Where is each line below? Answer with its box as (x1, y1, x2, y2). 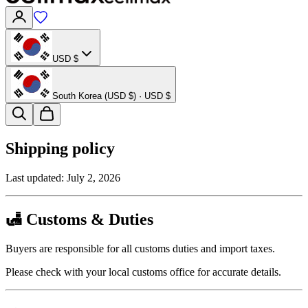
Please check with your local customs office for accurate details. (5, 266, 281, 278)
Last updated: (5, 172, 67, 184)
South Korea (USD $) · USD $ (52, 91, 170, 102)
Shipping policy (5, 140, 115, 158)
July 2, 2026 (67, 172, 120, 184)
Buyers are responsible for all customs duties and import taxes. (5, 243, 275, 255)
